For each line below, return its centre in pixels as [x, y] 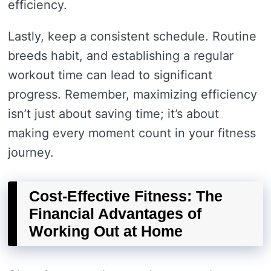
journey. [31, 152]
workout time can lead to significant [110, 75]
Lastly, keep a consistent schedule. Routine [132, 36]
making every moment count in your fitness [132, 133]
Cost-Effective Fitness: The [126, 196]
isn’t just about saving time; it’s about [113, 114]
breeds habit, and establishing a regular [121, 56]
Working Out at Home [106, 231]
